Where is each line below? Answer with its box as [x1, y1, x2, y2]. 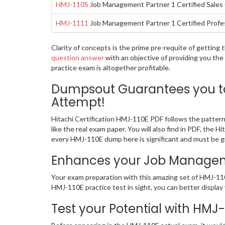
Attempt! [51, 94, 105, 111]
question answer [51, 53, 104, 62]
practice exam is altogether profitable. [51, 63, 170, 72]
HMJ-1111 [56, 19, 88, 28]
